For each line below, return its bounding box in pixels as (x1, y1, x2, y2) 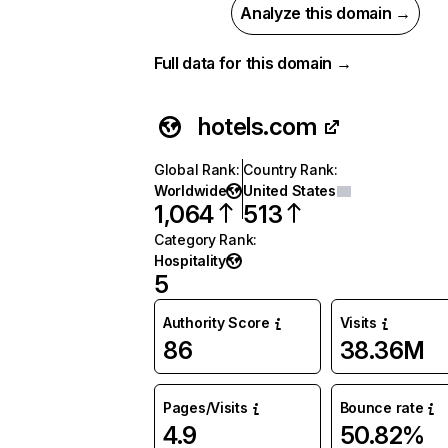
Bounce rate (339, 399, 424, 416)
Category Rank (154, 231, 254, 248)
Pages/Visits (163, 399, 248, 416)
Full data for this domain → (154, 53, 352, 73)
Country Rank (243, 161, 335, 178)
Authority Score (163, 314, 270, 331)
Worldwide (154, 182, 227, 199)
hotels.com (198, 112, 317, 141)
